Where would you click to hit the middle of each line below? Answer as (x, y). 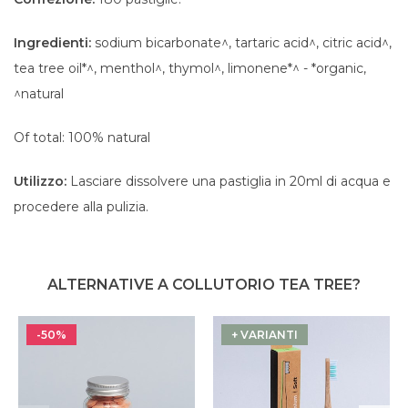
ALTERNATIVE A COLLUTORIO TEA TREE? (204, 285)
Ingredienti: (54, 43)
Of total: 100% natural (82, 138)
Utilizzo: (40, 181)
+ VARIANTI (265, 335)
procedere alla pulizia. (81, 207)
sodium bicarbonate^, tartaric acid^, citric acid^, (243, 43)
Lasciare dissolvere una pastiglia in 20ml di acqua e (229, 181)
